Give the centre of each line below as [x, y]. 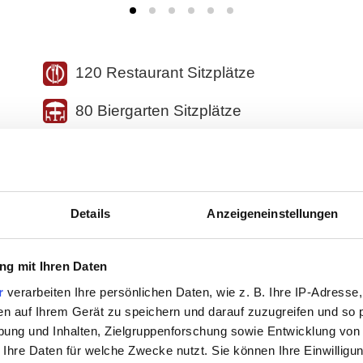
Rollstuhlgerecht [131, 238]
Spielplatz [109, 314]
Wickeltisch [114, 352]
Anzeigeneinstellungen [273, 213]
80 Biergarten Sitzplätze [158, 110]
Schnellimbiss [123, 276]
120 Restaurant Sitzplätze [165, 72]
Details [90, 213]
